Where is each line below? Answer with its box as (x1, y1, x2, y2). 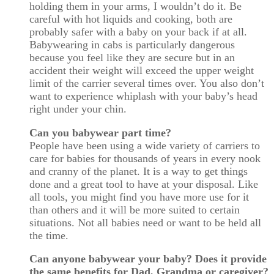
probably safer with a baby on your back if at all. (29, 25, 247, 38)
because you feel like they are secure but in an (29, 51, 235, 64)
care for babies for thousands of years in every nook (29, 152, 261, 165)
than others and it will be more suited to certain (29, 203, 240, 216)
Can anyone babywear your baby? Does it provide (29, 253, 267, 265)
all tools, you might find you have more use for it (29, 190, 249, 203)
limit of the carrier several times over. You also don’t (29, 76, 264, 89)
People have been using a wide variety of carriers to (29, 139, 260, 152)
